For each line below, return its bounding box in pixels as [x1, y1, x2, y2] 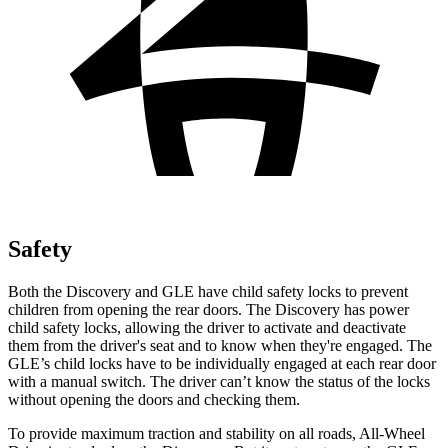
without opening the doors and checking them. [8, 390, 300, 408]
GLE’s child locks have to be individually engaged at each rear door [8, 354, 436, 372]
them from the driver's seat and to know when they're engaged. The [8, 336, 432, 354]
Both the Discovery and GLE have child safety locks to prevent [8, 282, 408, 300]
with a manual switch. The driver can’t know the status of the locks [8, 372, 430, 390]
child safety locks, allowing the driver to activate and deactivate [8, 318, 406, 336]
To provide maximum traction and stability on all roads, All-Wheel [8, 424, 425, 442]
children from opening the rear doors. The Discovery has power [8, 300, 409, 318]
